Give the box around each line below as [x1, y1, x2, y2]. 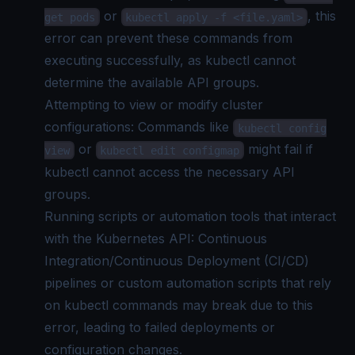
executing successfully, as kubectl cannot [44, 52, 296, 69]
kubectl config [237, 121, 326, 135]
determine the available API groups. [44, 74, 259, 91]
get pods [44, 10, 95, 24]
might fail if [243, 141, 313, 158]
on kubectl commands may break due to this [44, 296, 313, 313]
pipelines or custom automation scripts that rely [44, 274, 331, 291]
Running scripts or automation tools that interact [44, 208, 336, 224]
